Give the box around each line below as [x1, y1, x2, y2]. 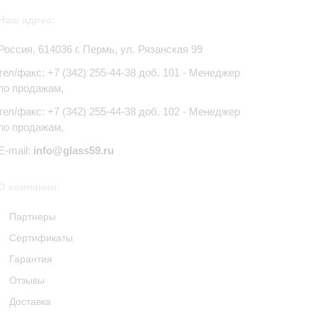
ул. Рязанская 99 [120, 43, 202, 55]
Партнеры [8, 211, 56, 222]
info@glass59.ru [33, 144, 114, 156]
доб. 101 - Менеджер [135, 67, 240, 79]
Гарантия [8, 253, 52, 265]
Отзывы [8, 275, 45, 286]
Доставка [8, 296, 51, 307]
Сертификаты [8, 232, 73, 243]
